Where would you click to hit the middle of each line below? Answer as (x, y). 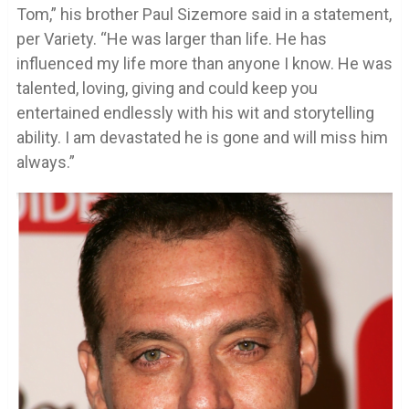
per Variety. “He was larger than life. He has (171, 39)
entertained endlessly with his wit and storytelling (195, 113)
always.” (45, 163)
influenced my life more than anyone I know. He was (204, 64)
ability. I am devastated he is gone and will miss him (202, 138)
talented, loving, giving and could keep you (167, 89)
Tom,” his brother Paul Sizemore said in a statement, (204, 15)
